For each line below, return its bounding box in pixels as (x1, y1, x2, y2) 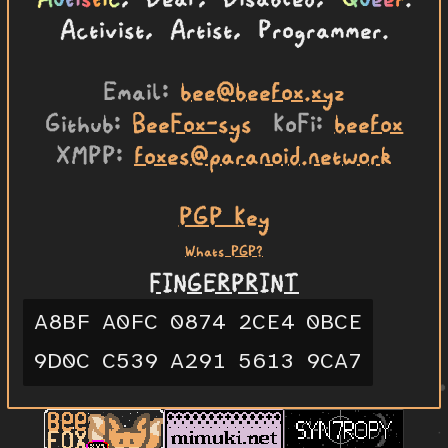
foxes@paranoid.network (134, 143, 392, 166)
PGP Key (178, 204, 270, 227)
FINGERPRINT (149, 271, 299, 294)
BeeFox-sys (131, 111, 252, 134)
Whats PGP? (185, 243, 263, 258)
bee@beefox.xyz (180, 79, 345, 102)
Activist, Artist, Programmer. (59, 18, 389, 41)
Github (44, 111, 114, 134)
